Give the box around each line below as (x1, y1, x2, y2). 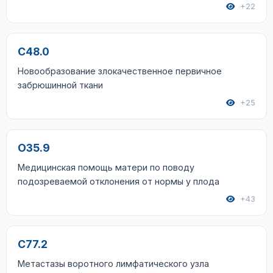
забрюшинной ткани (18, 80, 103, 90)
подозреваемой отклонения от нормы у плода (18, 176, 219, 186)
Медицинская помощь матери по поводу (18, 162, 194, 172)
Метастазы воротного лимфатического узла (18, 258, 209, 269)
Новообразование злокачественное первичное (18, 66, 222, 76)
